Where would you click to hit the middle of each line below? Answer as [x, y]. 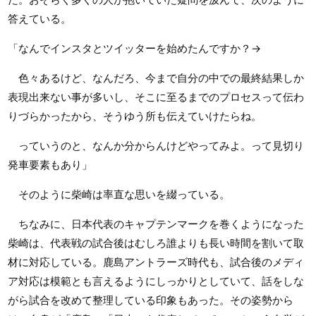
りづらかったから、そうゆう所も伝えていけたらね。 [135, 116]
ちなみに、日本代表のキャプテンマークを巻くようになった [156, 224]
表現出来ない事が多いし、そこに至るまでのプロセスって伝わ [156, 97]
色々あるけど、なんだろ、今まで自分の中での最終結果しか [156, 78]
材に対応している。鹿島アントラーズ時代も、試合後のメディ [156, 262]
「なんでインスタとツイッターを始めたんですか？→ [134, 48]
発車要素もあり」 [50, 164]
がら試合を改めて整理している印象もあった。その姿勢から [151, 300]
